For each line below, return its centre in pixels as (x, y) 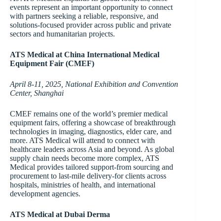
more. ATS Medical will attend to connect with (82, 141)
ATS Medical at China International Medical (85, 55)
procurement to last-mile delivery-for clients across (88, 176)
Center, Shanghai (37, 93)
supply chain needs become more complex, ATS (85, 158)
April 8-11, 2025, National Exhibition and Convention (94, 84)
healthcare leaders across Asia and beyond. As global (92, 149)
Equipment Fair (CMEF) (52, 64)
